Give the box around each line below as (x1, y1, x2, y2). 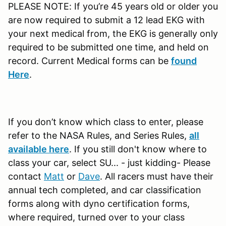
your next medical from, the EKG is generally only (8, 28, 218, 39)
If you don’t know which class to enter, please (8, 117, 203, 128)
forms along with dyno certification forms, (8, 198, 190, 209)
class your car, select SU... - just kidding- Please (8, 157, 210, 168)
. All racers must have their (100, 171, 213, 182)
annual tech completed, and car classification (8, 185, 201, 196)
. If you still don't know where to (69, 144, 207, 155)
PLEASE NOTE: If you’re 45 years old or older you (8, 1, 218, 12)
